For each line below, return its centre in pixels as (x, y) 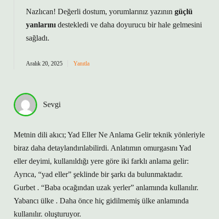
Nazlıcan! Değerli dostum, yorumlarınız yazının (100, 11)
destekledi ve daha (86, 25)
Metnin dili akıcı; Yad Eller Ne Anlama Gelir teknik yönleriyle (109, 135)
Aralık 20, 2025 (44, 64)
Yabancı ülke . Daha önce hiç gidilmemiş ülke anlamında (101, 201)
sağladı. (38, 38)
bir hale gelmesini (174, 25)
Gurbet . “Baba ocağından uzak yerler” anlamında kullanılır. (106, 187)
